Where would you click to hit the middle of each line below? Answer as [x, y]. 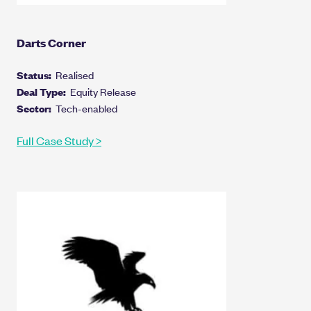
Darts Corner [51, 43]
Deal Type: [43, 92]
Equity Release [103, 92]
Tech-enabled [86, 108]
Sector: [36, 108]
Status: [36, 75]
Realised [75, 75]
